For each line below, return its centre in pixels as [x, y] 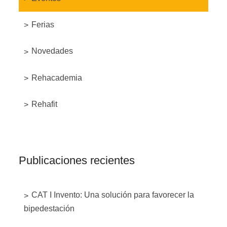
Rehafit [45, 104]
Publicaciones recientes [77, 161]
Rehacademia [57, 78]
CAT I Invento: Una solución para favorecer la [113, 195]
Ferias [43, 25]
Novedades [52, 51]
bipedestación [49, 208]
